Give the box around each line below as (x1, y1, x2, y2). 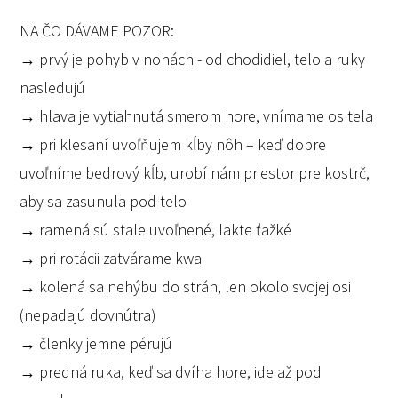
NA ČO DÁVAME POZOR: (20, 20, 175, 42)
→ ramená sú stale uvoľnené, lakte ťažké (20, 219, 292, 241)
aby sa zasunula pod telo (20, 191, 187, 212)
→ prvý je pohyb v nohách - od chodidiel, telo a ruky (20, 49, 366, 70)
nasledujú (20, 77, 86, 99)
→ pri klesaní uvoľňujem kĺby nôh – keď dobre (20, 134, 327, 155)
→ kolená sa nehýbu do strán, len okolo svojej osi (20, 276, 352, 298)
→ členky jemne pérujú (20, 333, 173, 354)
